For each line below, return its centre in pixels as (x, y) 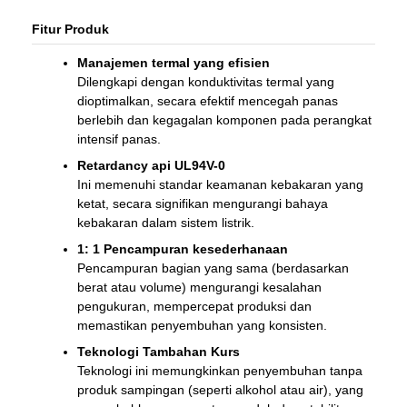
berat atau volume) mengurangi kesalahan (199, 288)
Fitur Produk (70, 30)
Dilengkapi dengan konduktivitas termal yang (206, 82)
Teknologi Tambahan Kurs (159, 352)
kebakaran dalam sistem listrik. (166, 223)
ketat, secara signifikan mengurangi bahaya (203, 204)
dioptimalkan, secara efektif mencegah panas (208, 101)
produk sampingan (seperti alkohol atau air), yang (220, 390)
